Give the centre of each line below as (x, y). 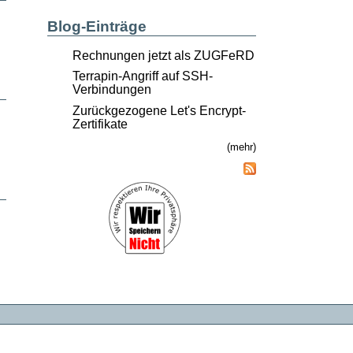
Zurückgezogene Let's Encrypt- (159, 110)
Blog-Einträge (97, 26)
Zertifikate (100, 124)
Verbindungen (111, 90)
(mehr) (241, 147)
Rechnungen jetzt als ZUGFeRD (163, 55)
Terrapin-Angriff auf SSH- (142, 76)
